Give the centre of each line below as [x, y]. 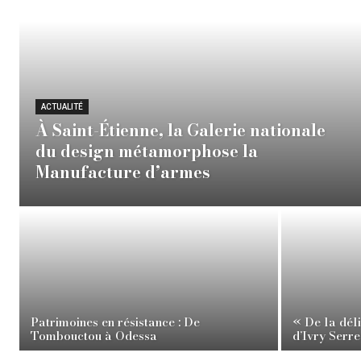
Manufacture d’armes [123, 172]
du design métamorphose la [147, 151]
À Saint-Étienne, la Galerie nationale [180, 131]
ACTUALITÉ [62, 107]
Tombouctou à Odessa [94, 336]
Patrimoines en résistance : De [115, 322]
